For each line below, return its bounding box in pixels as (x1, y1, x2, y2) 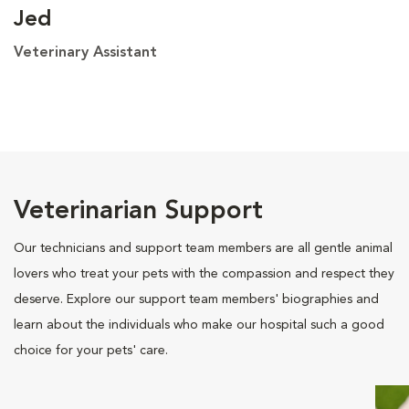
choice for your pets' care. (14, 343, 168, 357)
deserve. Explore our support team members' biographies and (14, 292, 379, 306)
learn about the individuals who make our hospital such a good (14, 318, 384, 331)
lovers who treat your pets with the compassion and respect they (14, 267, 394, 280)
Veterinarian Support (14, 198, 263, 225)
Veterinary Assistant (14, 45, 157, 60)
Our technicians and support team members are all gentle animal (14, 241, 393, 255)
